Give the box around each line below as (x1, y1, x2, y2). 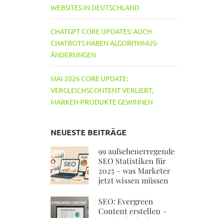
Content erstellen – (98, 206, 167, 216)
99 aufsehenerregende (98, 146, 175, 156)
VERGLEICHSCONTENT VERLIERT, (50, 86, 153, 94)
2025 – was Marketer (98, 165, 170, 176)
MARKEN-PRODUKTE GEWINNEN (50, 97, 153, 106)
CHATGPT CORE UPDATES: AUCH (50, 27, 152, 36)
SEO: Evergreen (98, 196, 153, 206)
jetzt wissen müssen (98, 175, 168, 185)
